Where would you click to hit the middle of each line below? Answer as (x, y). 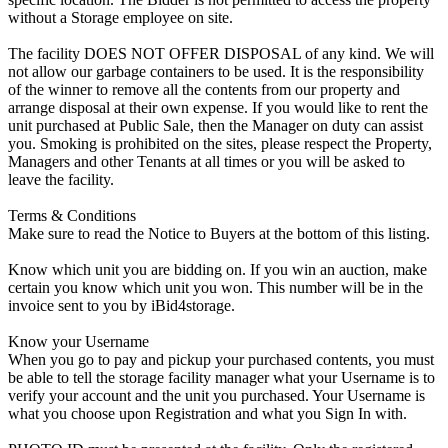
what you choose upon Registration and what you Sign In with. (207, 413)
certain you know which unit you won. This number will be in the (215, 287)
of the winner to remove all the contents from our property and (204, 89)
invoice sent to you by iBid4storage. (121, 305)
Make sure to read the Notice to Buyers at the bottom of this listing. (219, 233)
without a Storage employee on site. (120, 17)
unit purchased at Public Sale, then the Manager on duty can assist (215, 125)
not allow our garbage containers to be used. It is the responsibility (216, 71)
